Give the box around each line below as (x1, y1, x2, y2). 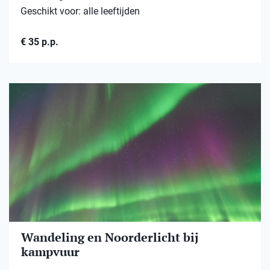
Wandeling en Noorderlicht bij (21, 228, 198, 245)
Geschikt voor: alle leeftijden (20, 5, 140, 17)
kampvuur (21, 243, 80, 260)
